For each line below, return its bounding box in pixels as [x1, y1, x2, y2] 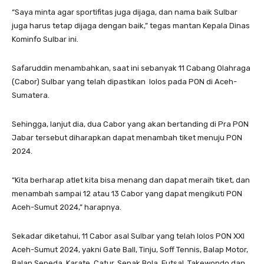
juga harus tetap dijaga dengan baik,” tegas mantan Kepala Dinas [12, 21, 250, 30]
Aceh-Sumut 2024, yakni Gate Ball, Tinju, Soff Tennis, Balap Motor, [12, 245, 248, 254]
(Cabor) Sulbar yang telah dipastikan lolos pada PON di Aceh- [12, 77, 237, 86]
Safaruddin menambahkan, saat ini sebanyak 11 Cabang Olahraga [12, 63, 250, 72]
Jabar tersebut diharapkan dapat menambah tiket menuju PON [12, 133, 242, 142]
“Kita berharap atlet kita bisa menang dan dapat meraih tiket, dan [12, 175, 250, 184]
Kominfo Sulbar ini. [12, 34, 78, 44]
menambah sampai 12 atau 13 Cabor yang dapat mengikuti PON [12, 189, 242, 198]
